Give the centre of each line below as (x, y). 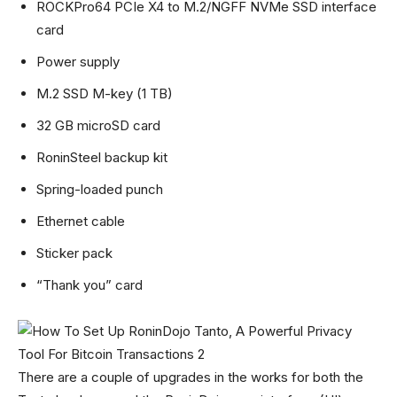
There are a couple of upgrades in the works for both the (191, 377)
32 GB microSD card (98, 125)
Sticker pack (74, 253)
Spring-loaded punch (100, 189)
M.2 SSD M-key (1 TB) (105, 93)
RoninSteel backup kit (102, 157)
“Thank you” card (90, 285)
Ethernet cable (81, 221)
